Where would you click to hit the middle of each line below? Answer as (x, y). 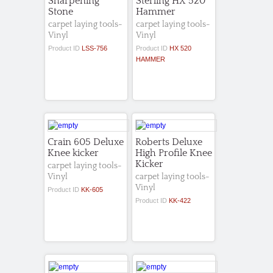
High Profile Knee (174, 153)
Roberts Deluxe (169, 142)
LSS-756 (94, 48)
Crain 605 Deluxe (86, 142)
